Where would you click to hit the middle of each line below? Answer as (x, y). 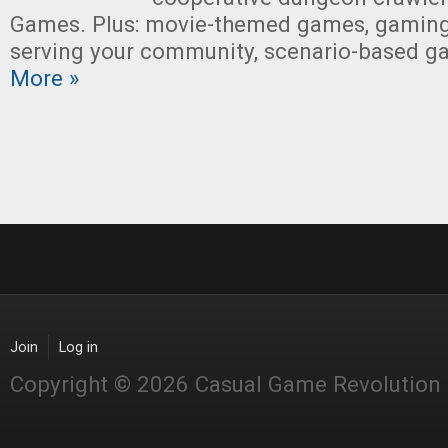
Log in (78, 347)
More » (44, 78)
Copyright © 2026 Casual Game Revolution (225, 384)
